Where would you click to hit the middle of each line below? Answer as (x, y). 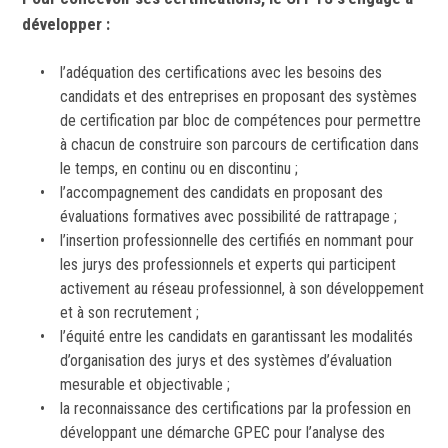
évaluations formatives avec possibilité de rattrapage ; (228, 217)
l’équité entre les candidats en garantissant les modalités (236, 337)
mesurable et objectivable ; (144, 385)
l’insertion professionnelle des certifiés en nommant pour (236, 241)
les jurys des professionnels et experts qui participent (227, 265)
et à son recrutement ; (129, 313)
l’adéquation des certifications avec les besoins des (220, 73)
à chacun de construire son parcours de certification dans (239, 145)
